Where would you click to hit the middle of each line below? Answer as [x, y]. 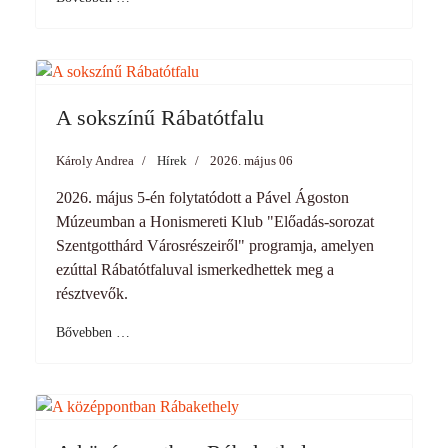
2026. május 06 [251, 160]
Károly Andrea [95, 160]
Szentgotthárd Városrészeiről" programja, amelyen [215, 245]
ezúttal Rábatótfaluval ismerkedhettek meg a [195, 269]
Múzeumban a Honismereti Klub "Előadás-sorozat [215, 221]
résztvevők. [92, 293]
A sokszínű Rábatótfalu [160, 117]
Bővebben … [93, 332]
